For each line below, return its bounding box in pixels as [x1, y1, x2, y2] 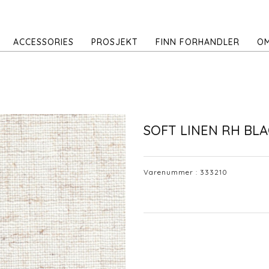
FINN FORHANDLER [156, 37, 240, 47]
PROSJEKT [91, 37, 138, 47]
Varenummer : [144, 167, 200, 177]
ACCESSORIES [13, 37, 74, 47]
